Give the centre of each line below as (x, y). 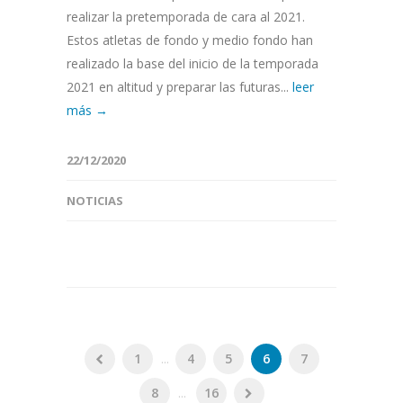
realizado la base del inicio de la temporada (193, 64)
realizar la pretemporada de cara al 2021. (186, 17)
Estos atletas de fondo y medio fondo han (190, 40)
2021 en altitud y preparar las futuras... (179, 87)
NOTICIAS (95, 201)
